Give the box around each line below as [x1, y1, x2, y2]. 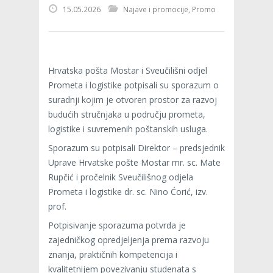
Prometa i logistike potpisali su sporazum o [48, 79, 219, 91]
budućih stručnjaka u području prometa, [48, 108, 205, 120]
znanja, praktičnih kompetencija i [48, 248, 177, 260]
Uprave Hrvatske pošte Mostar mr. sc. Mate [48, 156, 221, 168]
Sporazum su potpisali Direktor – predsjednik [48, 141, 225, 154]
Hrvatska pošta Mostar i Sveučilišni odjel [48, 64, 207, 76]
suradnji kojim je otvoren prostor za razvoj [48, 93, 217, 105]
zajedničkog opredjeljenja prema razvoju [48, 233, 209, 246]
